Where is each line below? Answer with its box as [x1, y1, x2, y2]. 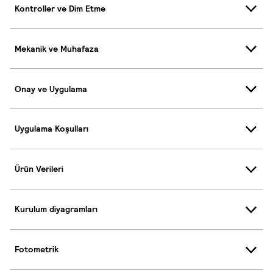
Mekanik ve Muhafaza [15, 43, 99, 54]
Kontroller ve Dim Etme [15, 2, 105, 14]
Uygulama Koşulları [15, 123, 88, 135]
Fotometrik [15, 244, 58, 255]
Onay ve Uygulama [15, 83, 87, 94]
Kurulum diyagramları [15, 204, 97, 215]
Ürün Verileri [15, 163, 63, 175]
